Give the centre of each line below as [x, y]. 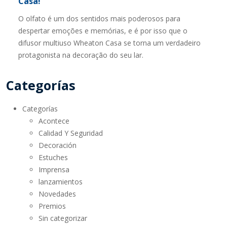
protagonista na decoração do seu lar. [81, 55]
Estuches [53, 157]
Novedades [57, 194]
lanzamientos [61, 182]
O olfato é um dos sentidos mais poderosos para [99, 18]
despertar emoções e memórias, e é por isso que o [103, 31]
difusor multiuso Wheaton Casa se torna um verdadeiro [109, 43]
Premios [52, 206]
